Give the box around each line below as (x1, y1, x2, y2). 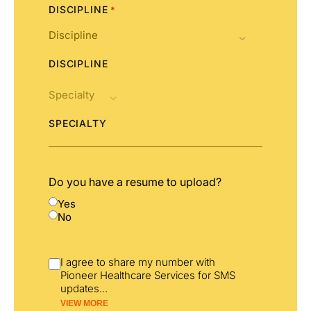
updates (60, 282, 99, 296)
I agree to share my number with (60, 255, 215, 269)
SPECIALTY (49, 117, 107, 129)
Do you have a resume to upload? (49, 175, 221, 190)
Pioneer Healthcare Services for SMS (60, 269, 235, 283)
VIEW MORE (60, 299, 108, 309)
